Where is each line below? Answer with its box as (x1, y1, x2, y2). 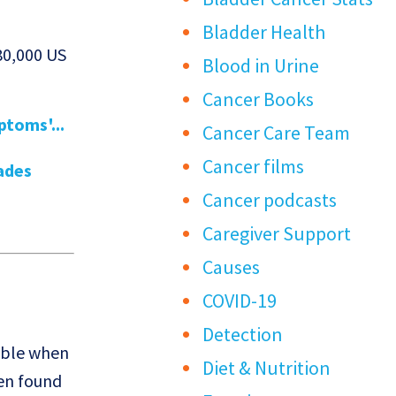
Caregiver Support (202, 221, 352, 247)
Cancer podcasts (202, 187, 338, 213)
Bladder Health (202, 19, 326, 45)
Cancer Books (202, 87, 315, 112)
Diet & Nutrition (202, 355, 331, 381)
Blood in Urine (202, 53, 320, 79)
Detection (202, 322, 284, 347)
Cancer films (202, 154, 305, 179)
